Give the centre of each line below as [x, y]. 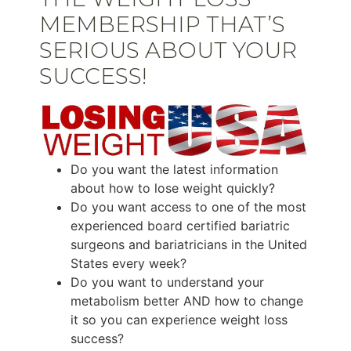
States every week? [128, 264]
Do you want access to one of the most [188, 207]
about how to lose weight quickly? [173, 188]
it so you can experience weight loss [179, 320]
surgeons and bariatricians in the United [189, 245]
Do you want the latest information [174, 170]
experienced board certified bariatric [180, 226]
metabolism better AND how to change [187, 301]
